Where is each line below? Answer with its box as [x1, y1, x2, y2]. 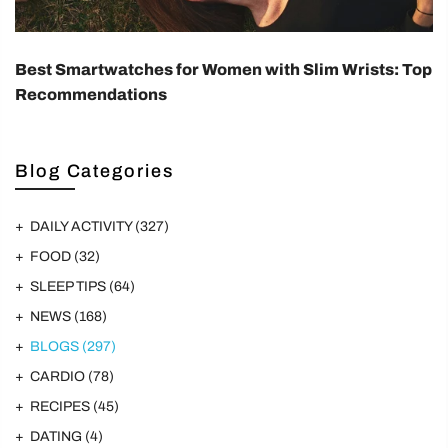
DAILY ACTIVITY [30, 219, 135, 235]
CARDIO [30, 369, 88, 385]
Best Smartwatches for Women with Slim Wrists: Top [15, 61, 432, 79]
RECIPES [30, 399, 93, 415]
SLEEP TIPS [30, 279, 109, 295]
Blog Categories [15, 161, 174, 182]
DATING [30, 429, 85, 445]
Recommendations [15, 86, 167, 104]
